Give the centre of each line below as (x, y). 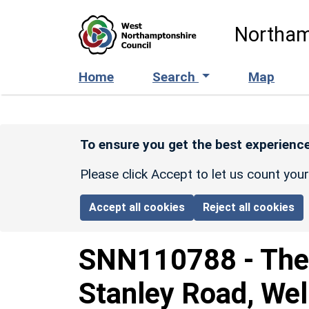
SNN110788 (158, 259)
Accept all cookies (137, 207)
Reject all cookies (249, 207)
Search (176, 77)
